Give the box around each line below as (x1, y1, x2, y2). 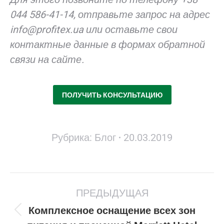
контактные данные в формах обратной (10, 38, 205, 50)
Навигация (9, 173, 61, 185)
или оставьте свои (83, 23, 177, 35)
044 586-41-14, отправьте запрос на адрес (10, 8, 210, 20)
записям (9, 203, 51, 215)
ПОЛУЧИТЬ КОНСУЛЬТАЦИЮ (61, 91, 162, 99)
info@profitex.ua (10, 23, 83, 35)
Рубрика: (51, 131, 94, 143)
